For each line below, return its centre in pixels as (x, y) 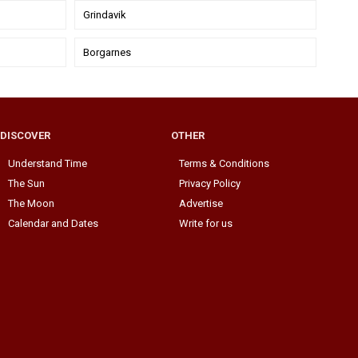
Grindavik (105, 14)
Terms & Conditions (224, 163)
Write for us (206, 223)
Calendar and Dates (53, 223)
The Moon (31, 203)
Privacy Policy (210, 183)
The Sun (26, 183)
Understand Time (48, 163)
